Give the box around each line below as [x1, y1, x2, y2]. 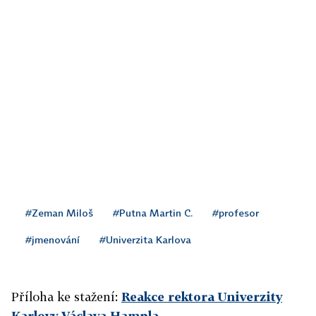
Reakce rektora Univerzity [121, 289, 282, 305]
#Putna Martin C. [113, 207, 193, 219]
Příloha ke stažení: [11, 289, 121, 305]
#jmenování [25, 233, 80, 246]
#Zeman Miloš [25, 207, 93, 219]
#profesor [212, 207, 259, 219]
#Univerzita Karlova [99, 233, 191, 246]
